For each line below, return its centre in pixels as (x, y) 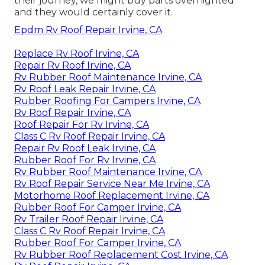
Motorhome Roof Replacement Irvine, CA (112, 195)
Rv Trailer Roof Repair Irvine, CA (89, 219)
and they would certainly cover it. (93, 12)
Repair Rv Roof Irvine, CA (72, 65)
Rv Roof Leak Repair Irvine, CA (85, 89)
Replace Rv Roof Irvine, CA (77, 53)
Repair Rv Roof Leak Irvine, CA (85, 148)
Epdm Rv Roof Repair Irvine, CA (88, 30)
